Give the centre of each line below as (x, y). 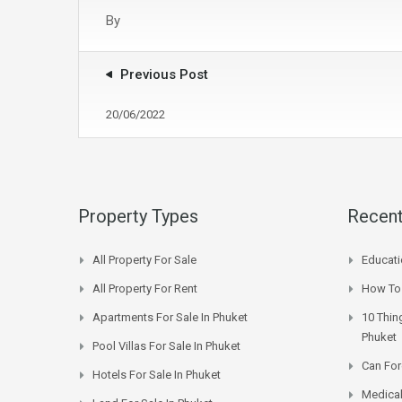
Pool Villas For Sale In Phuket (166, 345)
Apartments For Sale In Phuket (170, 317)
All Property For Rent (145, 288)
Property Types (138, 216)
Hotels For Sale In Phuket (157, 374)
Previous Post (164, 74)
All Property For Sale (144, 259)
